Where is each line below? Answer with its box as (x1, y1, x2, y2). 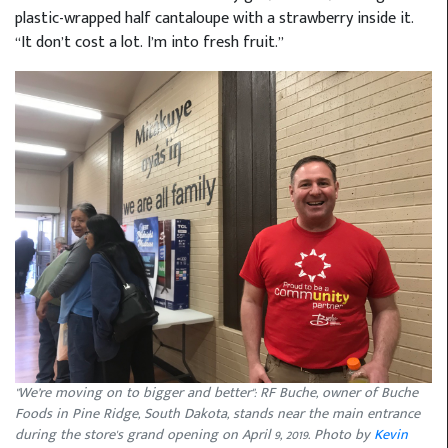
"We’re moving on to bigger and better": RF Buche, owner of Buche (15, 381, 418, 406)
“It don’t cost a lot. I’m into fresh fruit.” (15, 28, 284, 56)
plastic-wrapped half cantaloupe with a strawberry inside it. (15, 4, 414, 32)
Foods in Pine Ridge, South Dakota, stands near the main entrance (15, 402, 420, 427)
